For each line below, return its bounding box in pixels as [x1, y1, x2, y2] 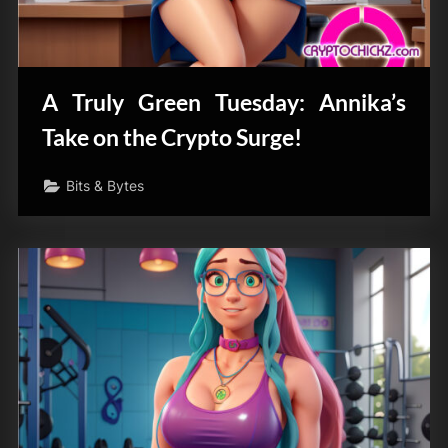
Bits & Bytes [66, 178, 145, 195]
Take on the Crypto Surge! [42, 122, 302, 151]
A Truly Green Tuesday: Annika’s [42, 87, 406, 116]
